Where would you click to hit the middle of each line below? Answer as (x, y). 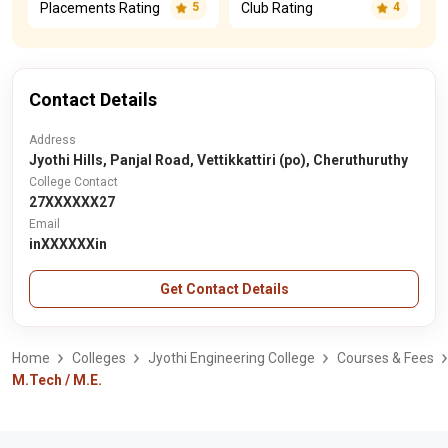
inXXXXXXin (68, 244)
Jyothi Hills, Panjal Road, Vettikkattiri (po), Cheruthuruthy (218, 160)
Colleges (99, 358)
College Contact (73, 182)
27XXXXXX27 (72, 202)
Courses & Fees (385, 358)
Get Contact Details (224, 289)
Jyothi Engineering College (231, 358)
